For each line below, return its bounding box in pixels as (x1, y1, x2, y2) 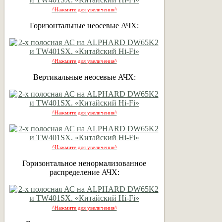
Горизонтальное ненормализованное (22, 159, 146, 167)
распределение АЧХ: (49, 167, 119, 176)
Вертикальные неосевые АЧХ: (33, 72, 136, 81)
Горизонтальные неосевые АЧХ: (30, 21, 139, 30)
